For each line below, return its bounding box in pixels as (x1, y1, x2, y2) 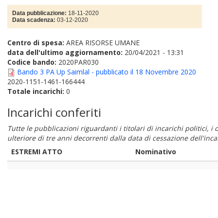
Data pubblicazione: (12, 10, 68, 17)
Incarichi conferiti (7, 104, 101, 120)
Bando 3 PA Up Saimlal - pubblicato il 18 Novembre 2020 (17, 67, 196, 76)
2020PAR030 (58, 57, 99, 67)
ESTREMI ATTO (11, 147, 62, 156)
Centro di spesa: (7, 38, 66, 47)
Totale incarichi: (7, 87, 66, 96)
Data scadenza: (12, 17, 57, 23)
